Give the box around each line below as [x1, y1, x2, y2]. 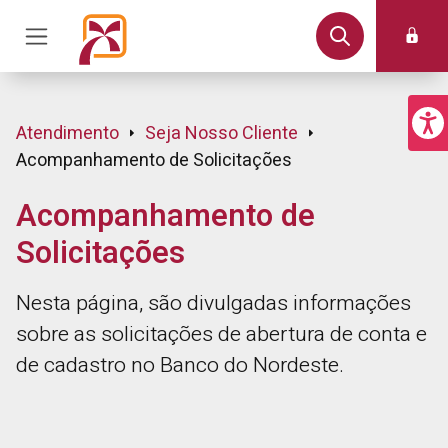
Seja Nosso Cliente [145, 120, 298, 147]
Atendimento [16, 120, 119, 147]
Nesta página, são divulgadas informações [16, 288, 411, 319]
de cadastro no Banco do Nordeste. [16, 350, 344, 381]
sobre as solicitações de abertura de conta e [16, 319, 427, 350]
